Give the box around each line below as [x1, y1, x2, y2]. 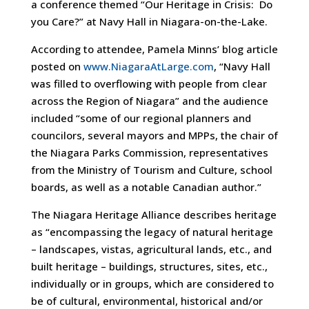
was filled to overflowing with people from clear [30, 77, 267, 90]
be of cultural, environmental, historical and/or [30, 294, 263, 308]
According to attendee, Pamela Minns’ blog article [30, 42, 278, 56]
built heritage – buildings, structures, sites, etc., [30, 259, 268, 273]
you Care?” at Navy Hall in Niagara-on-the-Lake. [30, 14, 268, 28]
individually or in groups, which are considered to [30, 277, 274, 290]
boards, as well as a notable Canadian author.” [30, 180, 261, 194]
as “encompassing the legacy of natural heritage [30, 225, 273, 239]
